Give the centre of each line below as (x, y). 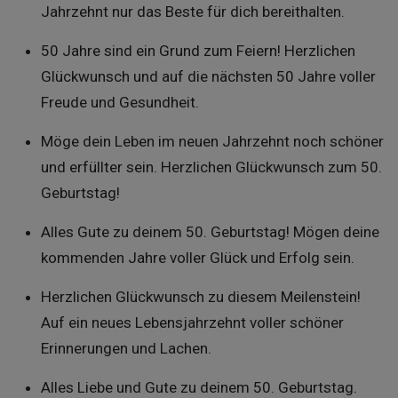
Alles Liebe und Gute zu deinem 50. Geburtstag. (199, 387)
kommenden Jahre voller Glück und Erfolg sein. (197, 258)
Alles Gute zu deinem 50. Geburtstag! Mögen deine (210, 232)
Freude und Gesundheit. (119, 102)
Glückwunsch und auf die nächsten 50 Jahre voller (208, 76)
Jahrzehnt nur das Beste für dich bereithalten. (192, 12)
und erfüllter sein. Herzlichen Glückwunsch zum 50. (211, 167)
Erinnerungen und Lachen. (126, 348)
